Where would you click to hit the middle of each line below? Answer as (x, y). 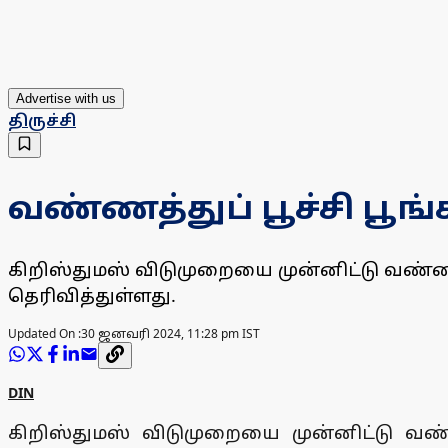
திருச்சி (42, 120)
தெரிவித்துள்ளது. (92, 295)
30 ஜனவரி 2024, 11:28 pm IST (170, 334)
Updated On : (44, 334)
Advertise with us (66, 99)
